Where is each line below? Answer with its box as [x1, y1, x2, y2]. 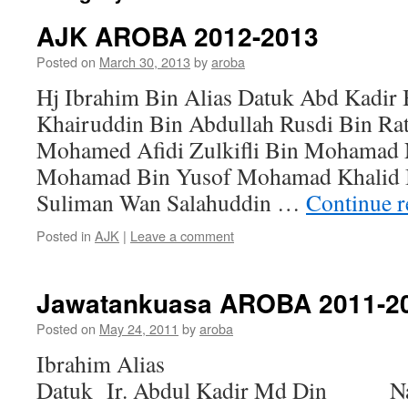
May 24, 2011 [99, 319, 178, 338]
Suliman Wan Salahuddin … [36, 187, 306, 218]
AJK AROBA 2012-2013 [36, 17, 319, 55]
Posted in [36, 226, 91, 245]
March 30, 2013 [99, 52, 190, 71]
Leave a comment [130, 226, 234, 245]
